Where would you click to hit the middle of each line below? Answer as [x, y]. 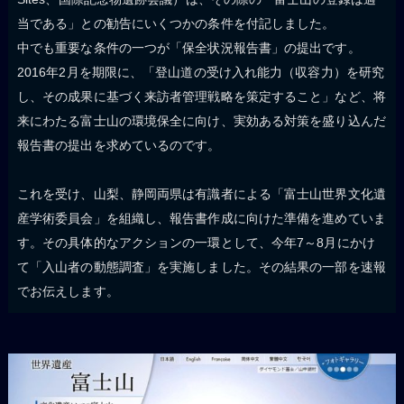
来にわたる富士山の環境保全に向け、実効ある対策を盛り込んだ [201, 120]
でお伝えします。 [68, 291]
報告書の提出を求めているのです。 [119, 145]
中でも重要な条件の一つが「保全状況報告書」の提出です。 [188, 47]
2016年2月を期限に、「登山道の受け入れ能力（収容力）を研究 [201, 72]
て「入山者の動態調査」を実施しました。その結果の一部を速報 [201, 266]
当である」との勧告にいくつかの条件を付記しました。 [176, 23]
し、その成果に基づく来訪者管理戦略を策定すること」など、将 [201, 96]
